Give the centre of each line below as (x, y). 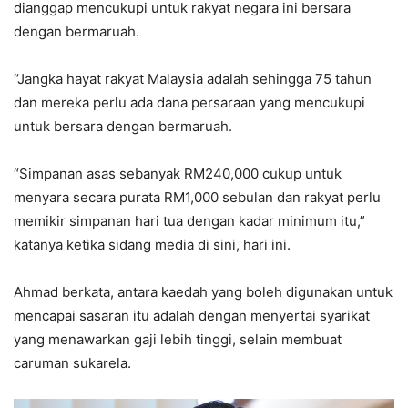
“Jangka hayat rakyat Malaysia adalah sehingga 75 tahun (193, 78)
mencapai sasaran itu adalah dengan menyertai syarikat (192, 315)
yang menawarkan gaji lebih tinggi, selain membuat (178, 339)
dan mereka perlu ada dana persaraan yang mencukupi (189, 102)
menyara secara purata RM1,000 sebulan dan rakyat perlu (197, 197)
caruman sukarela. (72, 362)
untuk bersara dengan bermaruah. (123, 126)
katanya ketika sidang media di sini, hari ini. (152, 244)
